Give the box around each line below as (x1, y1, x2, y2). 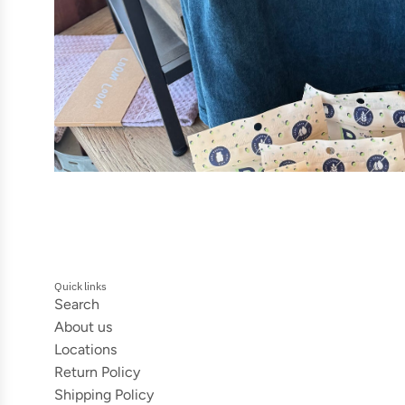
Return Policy (54, 363, 140, 381)
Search (54, 296, 99, 314)
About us (54, 318, 112, 336)
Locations (54, 341, 117, 359)
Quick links (54, 279, 107, 294)
